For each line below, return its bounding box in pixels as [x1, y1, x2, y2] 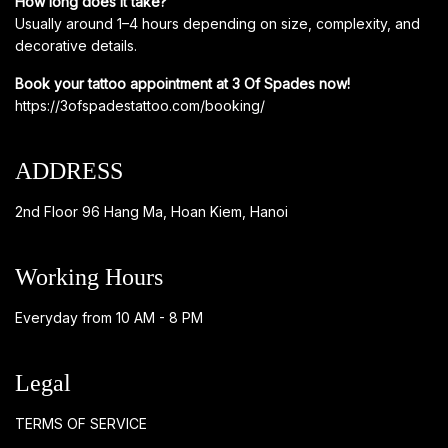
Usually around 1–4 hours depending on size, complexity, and [15, 14, 420, 32]
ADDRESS [15, 157, 123, 184]
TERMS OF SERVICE [15, 414, 147, 432]
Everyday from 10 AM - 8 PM [15, 308, 203, 326]
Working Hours [15, 263, 163, 290]
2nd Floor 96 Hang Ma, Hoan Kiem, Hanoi [15, 202, 288, 220]
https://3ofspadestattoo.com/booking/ [15, 96, 265, 114]
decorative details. [15, 36, 137, 54]
